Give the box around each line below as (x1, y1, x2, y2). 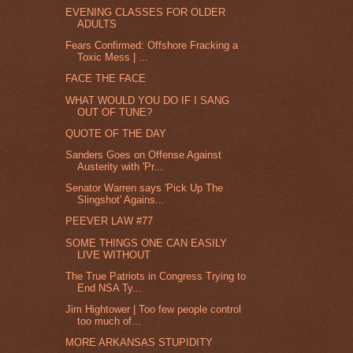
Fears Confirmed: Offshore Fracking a (65, 39, 239, 52)
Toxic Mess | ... (77, 51, 149, 64)
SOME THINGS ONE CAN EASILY (65, 236, 228, 249)
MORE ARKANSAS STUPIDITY (65, 336, 214, 349)
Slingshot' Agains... (77, 194, 165, 206)
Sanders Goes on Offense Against (65, 149, 222, 161)
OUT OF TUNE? (77, 106, 153, 118)
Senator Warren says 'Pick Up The (65, 182, 224, 195)
